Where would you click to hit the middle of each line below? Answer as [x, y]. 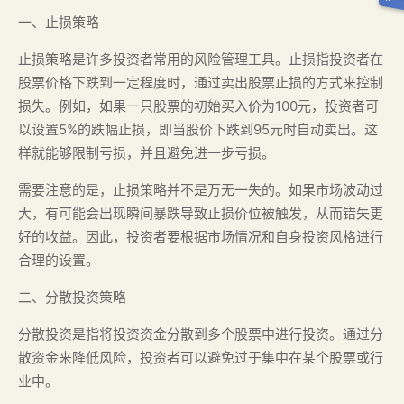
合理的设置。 [59, 260]
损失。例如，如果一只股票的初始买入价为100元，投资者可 [198, 106]
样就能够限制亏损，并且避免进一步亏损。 [147, 153]
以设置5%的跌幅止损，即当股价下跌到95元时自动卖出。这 [198, 129]
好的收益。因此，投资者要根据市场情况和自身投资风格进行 [201, 237]
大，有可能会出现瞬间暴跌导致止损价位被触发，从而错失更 [201, 213]
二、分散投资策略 [72, 297]
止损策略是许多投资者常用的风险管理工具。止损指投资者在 [201, 59]
